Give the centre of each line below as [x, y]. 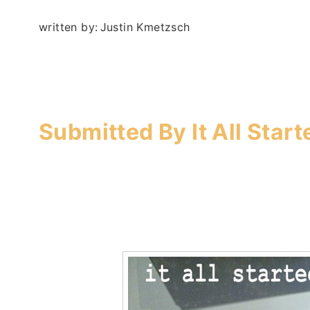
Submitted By [116, 131]
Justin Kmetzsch [145, 27]
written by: [69, 27]
